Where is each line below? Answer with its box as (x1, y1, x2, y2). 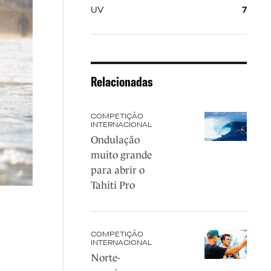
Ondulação (90, 134, 140, 146)
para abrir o (90, 165, 145, 176)
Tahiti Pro (90, 180, 135, 191)
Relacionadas (90, 73, 153, 90)
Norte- (90, 252, 120, 264)
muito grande (90, 149, 152, 161)
